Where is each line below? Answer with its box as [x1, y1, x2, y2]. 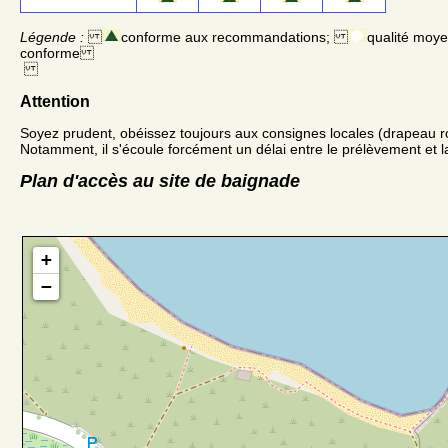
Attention [20, 92, 90, 110]
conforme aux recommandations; [121, 28, 348, 45]
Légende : [20, 28, 84, 45]
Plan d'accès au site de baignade [20, 170, 300, 191]
